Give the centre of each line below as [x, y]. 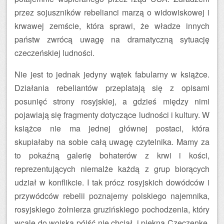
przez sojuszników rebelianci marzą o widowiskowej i [112, 12]
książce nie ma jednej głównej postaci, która [112, 128]
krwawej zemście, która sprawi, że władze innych [112, 26]
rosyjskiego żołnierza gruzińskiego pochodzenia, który [112, 209]
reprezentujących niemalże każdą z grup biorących [112, 169]
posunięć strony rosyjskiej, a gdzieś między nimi [112, 101]
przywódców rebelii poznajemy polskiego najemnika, [112, 196]
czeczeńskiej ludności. [54, 53]
